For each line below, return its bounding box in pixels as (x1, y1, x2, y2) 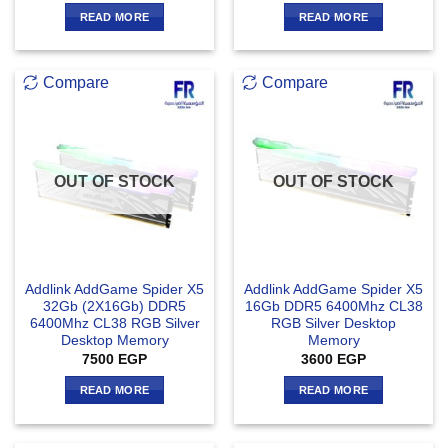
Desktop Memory (60, 333, 169, 349)
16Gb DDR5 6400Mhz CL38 (244, 299, 423, 315)
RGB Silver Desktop (271, 316, 396, 332)
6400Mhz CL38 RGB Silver (29, 316, 200, 332)
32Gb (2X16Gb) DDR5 (43, 299, 186, 315)
